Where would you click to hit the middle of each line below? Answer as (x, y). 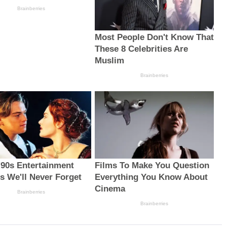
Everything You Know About (151, 177)
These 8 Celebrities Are (141, 49)
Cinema (110, 188)
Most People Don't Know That (154, 37)
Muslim (109, 61)
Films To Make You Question (152, 165)
